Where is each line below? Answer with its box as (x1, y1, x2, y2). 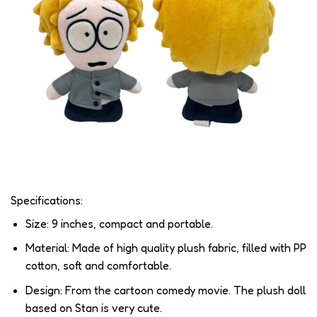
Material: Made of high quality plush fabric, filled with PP (25, 241, 306, 255)
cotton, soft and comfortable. (25, 258, 171, 273)
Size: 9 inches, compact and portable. (25, 216, 213, 231)
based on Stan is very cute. (25, 300, 162, 315)
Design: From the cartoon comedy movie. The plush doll (25, 282, 306, 297)
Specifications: (11, 192, 83, 207)
